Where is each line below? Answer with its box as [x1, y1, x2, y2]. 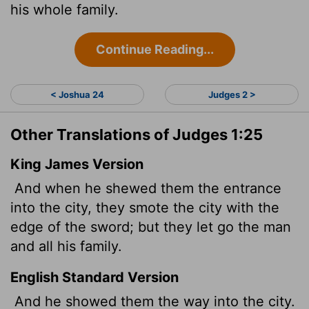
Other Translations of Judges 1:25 [10, 125, 263, 143]
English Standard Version [10, 268, 179, 286]
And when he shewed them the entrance [10, 179, 281, 197]
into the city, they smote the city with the [10, 199, 279, 216]
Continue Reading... [95, 41, 214, 57]
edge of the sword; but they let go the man [10, 218, 291, 235]
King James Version [10, 155, 143, 172]
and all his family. [10, 237, 122, 255]
